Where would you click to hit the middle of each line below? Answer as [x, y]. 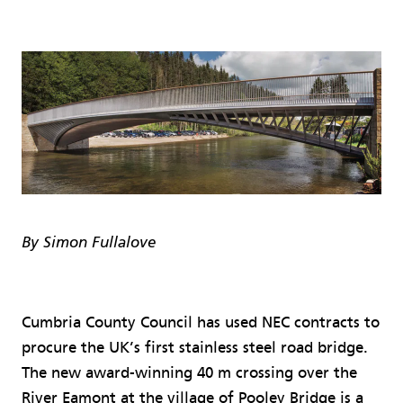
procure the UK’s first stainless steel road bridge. [195, 347]
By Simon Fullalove [89, 243]
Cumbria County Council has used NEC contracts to [201, 322]
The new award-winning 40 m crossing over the [189, 372]
